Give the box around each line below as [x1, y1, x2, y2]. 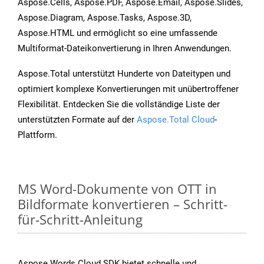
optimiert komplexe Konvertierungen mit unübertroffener [18, 84, 239, 95]
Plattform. [18, 130, 57, 141]
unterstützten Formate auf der [18, 114, 137, 126]
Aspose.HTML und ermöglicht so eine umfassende [18, 28, 217, 39]
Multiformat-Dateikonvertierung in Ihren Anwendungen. [18, 43, 232, 54]
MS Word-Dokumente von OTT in [18, 180, 217, 198]
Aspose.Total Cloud [137, 114, 214, 126]
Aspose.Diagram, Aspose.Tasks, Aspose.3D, [18, 12, 192, 24]
